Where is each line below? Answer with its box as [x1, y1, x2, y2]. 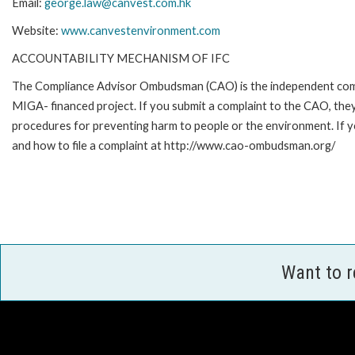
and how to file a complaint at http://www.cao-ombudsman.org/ [12, 139, 335, 153]
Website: [12, 24, 61, 38]
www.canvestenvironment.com [61, 24, 220, 38]
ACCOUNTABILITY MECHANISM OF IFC [12, 52, 230, 66]
